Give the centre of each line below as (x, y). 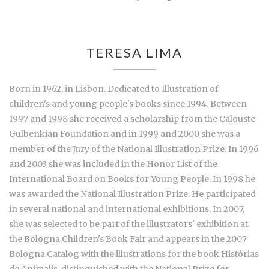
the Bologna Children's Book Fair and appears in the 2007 (128, 239)
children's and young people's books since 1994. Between (128, 104)
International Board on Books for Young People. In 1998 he (132, 179)
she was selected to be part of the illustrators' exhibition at (128, 224)
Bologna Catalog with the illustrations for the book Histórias (134, 254)
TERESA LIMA (134, 52)
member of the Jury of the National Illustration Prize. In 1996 (134, 149)
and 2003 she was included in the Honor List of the (113, 164)
